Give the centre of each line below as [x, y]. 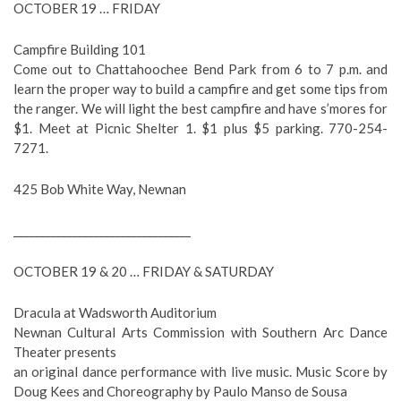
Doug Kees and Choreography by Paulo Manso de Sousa [180, 391]
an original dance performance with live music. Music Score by [200, 371]
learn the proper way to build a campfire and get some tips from [200, 89]
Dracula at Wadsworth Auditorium [115, 312]
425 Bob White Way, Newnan [100, 189]
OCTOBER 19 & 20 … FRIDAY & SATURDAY [144, 271]
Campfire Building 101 [80, 49]
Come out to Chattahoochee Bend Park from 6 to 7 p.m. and [200, 69]
